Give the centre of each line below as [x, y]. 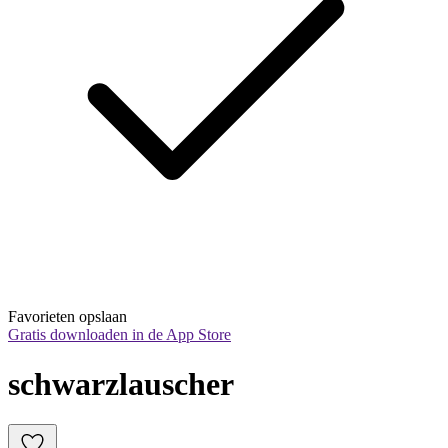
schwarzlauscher [121, 383]
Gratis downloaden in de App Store [119, 335]
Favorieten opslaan [67, 317]
